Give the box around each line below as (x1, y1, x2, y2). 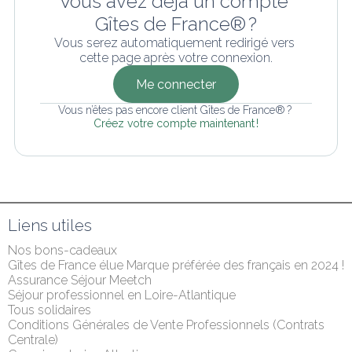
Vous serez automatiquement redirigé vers (54, 35, 295, 50)
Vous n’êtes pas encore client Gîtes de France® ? (57, 104, 295, 116)
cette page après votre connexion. (79, 50, 273, 65)
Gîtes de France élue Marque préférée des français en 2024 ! (8, 258, 344, 273)
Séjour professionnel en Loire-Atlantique (8, 288, 236, 302)
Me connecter (136, 76, 216, 92)
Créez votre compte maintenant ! (93, 117, 258, 130)
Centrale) (8, 332, 58, 347)
